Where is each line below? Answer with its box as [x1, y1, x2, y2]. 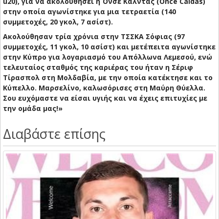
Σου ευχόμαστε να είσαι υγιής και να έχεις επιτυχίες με [3, 93, 207, 103]
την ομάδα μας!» [3, 104, 63, 113]
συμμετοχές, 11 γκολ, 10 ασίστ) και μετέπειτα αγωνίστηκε [3, 42, 216, 52]
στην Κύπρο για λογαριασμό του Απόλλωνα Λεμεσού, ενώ [3, 52, 212, 62]
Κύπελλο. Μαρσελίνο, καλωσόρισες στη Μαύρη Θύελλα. [3, 83, 205, 93]
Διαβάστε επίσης [3, 125, 106, 143]
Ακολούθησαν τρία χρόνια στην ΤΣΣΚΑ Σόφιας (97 [3, 32, 185, 42]
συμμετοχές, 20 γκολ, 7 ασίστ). [3, 17, 113, 27]
